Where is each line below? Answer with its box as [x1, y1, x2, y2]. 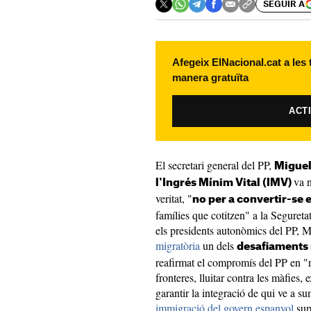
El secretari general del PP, [155, 158, 274, 172]
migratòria [155, 238, 200, 253]
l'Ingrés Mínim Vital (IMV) [155, 178, 294, 188]
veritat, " [155, 191, 192, 205]
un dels [200, 238, 237, 253]
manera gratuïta [172, 72, 249, 83]
